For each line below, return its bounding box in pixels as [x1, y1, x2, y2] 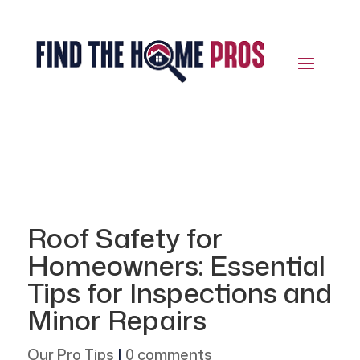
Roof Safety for [27, 219, 223, 258]
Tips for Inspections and [27, 273, 332, 313]
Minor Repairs [27, 301, 207, 340]
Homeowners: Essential [27, 246, 325, 285]
